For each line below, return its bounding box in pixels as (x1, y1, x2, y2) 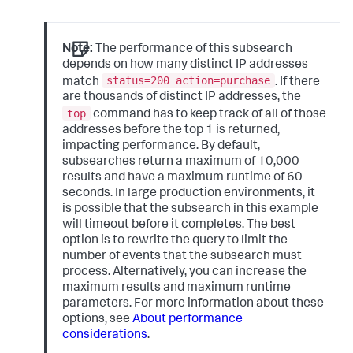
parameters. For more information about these (62, 297, 325, 310)
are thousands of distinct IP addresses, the (62, 91, 302, 105)
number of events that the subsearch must (62, 250, 303, 263)
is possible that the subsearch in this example (62, 203, 319, 216)
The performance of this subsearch (93, 43, 293, 56)
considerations (62, 329, 148, 342)
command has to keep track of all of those (91, 108, 327, 121)
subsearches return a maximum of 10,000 (62, 155, 300, 169)
